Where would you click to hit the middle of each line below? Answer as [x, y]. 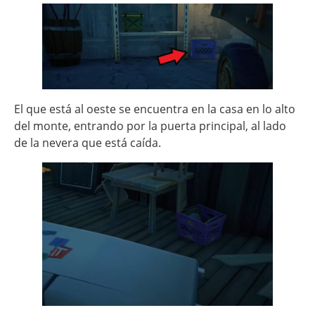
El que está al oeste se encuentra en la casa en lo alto [155, 109]
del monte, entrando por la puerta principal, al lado [150, 126]
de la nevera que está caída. [88, 142]
